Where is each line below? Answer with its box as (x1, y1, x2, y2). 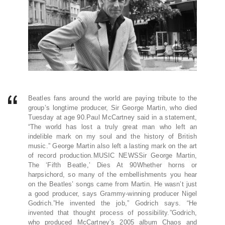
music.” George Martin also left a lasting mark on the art (28, 142, 197, 150)
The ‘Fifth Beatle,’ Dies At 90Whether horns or (28, 161, 197, 169)
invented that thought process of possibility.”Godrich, (28, 209, 197, 217)
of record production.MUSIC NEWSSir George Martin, (28, 152, 197, 160)
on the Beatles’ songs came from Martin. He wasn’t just (28, 180, 197, 188)
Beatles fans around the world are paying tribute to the (28, 94, 197, 102)
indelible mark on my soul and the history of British (28, 133, 197, 141)
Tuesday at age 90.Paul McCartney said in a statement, (28, 114, 197, 122)
